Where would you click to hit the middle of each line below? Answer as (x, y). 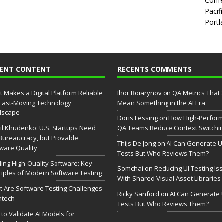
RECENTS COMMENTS (154, 69)
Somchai (130, 169)
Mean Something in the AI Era (161, 103)
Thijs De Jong (136, 143)
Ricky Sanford (138, 194)
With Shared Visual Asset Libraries (169, 179)
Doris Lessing (137, 118)
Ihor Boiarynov (139, 93)
